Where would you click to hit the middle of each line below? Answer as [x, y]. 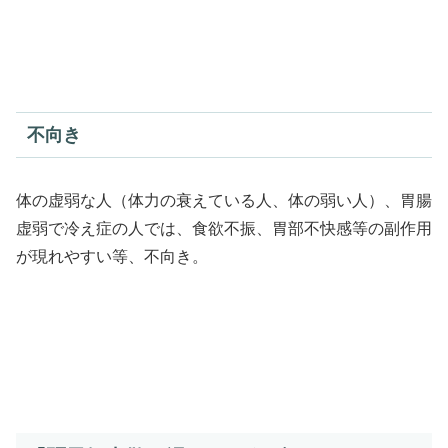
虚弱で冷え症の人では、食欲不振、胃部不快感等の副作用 [224, 229]
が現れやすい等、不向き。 [112, 257]
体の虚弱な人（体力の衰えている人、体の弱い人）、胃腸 [224, 201]
